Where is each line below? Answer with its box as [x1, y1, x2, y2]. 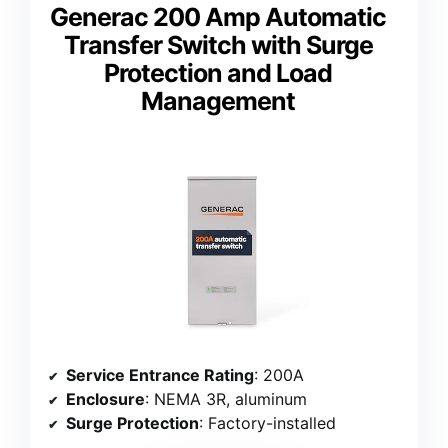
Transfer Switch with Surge [63, 30, 373, 61]
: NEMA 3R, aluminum [145, 389, 307, 410]
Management [141, 86, 295, 117]
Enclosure [66, 389, 145, 410]
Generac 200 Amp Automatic [50, 2, 386, 33]
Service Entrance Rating [66, 365, 254, 386]
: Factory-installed [199, 413, 336, 434]
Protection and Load [104, 58, 332, 89]
